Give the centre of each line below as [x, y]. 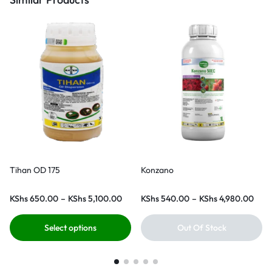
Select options [70, 228]
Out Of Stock [202, 228]
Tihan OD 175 [35, 170]
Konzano [157, 170]
